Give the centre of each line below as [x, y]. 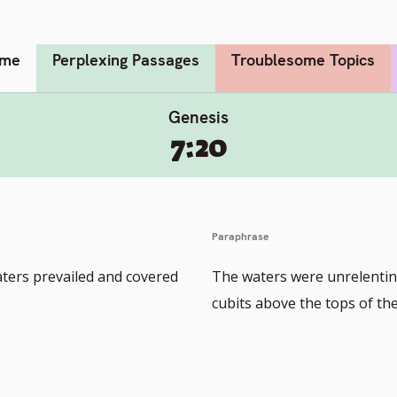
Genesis [198, 117]
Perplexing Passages [126, 59]
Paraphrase [241, 236]
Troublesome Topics [303, 59]
